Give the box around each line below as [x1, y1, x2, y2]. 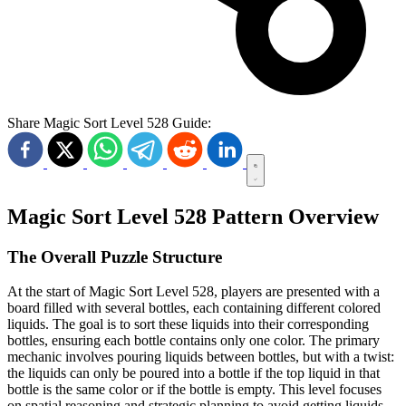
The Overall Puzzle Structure [7, 246, 222, 266]
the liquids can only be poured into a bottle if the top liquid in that [7, 365, 380, 382]
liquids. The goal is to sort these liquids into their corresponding [7, 316, 369, 333]
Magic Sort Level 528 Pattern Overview [7, 204, 379, 228]
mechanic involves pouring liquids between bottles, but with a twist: [7, 349, 394, 365]
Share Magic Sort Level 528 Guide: [7, 114, 211, 130]
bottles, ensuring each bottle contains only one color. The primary [7, 333, 380, 349]
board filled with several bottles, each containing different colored [7, 300, 381, 316]
